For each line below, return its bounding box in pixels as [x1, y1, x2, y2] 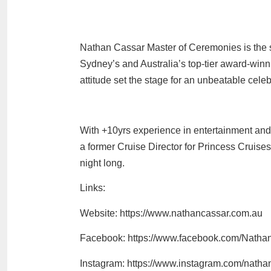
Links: [80, 183, 105, 194]
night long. [80, 158, 125, 169]
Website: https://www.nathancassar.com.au [80, 207, 263, 218]
